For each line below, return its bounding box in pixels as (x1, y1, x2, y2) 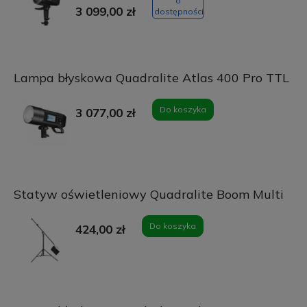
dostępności (153, 5, 204, 16)
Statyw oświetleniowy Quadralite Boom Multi (13, 186, 284, 202)
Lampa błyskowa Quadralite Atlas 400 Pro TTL (13, 69, 289, 86)
